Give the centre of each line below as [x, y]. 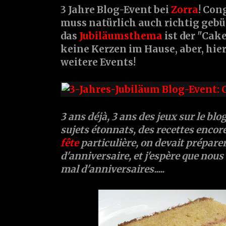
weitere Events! [98, 62]
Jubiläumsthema [122, 36]
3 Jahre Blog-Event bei [116, 10]
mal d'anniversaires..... [112, 169]
